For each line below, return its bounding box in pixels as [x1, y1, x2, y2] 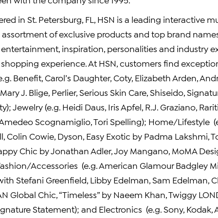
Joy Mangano [114, 145, 168, 156]
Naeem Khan [113, 189, 165, 200]
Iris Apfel [108, 101, 142, 112]
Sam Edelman [152, 174, 208, 185]
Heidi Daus [62, 101, 105, 112]
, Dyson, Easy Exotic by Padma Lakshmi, [54, 130, 211, 141]
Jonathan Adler [51, 145, 111, 156]
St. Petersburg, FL [27, 14, 94, 24]
